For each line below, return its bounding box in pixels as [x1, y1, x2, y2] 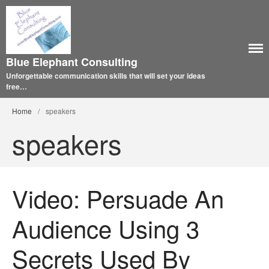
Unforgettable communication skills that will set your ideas [6, 70, 205, 81]
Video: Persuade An [12, 180, 224, 215]
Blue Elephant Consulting [6, 53, 138, 70]
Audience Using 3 [12, 210, 199, 245]
